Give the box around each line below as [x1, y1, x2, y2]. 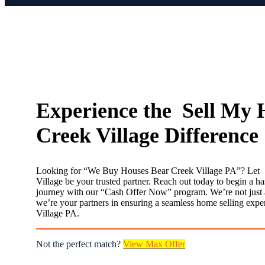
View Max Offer [123, 238, 186, 249]
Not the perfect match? [36, 238, 124, 249]
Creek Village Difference [36, 123, 259, 147]
